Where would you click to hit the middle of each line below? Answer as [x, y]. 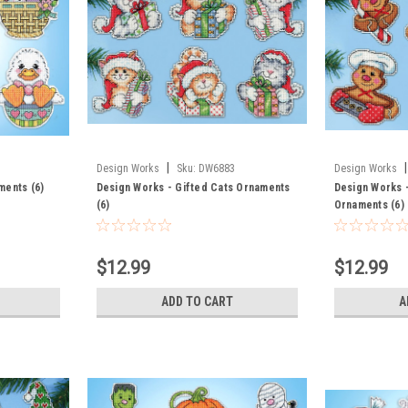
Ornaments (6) [369, 204]
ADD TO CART [197, 301]
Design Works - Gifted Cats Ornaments [193, 187]
